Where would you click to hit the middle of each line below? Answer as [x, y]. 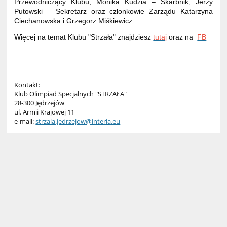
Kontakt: [27, 84]
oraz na [181, 37]
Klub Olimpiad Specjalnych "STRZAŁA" [71, 93]
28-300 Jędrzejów [40, 103]
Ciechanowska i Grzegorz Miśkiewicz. [74, 21]
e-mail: [25, 121]
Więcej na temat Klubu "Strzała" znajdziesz [84, 37]
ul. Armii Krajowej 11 [45, 112]
